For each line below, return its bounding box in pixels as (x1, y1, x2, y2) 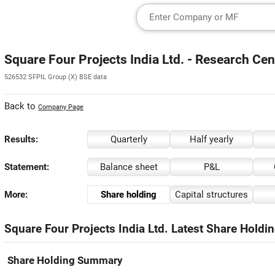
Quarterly (110, 134, 147, 145)
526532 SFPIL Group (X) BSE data (4, 73, 107, 81)
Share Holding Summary (7, 255, 123, 266)
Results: (4, 134, 38, 145)
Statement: (4, 161, 49, 172)
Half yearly (190, 134, 233, 145)
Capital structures (175, 189, 248, 200)
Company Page (38, 103, 83, 111)
